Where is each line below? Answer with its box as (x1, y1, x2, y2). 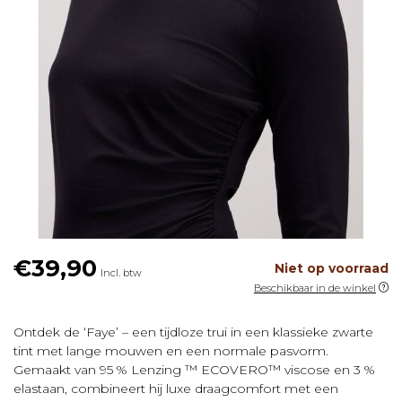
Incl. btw (100, 267, 142, 280)
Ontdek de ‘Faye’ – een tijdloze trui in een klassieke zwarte (13, 324, 373, 341)
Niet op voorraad (275, 260, 389, 277)
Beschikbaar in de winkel (254, 282, 376, 295)
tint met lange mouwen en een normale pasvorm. (13, 343, 328, 360)
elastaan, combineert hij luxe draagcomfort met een (13, 380, 338, 398)
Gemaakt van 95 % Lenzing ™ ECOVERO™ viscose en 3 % (13, 362, 375, 379)
